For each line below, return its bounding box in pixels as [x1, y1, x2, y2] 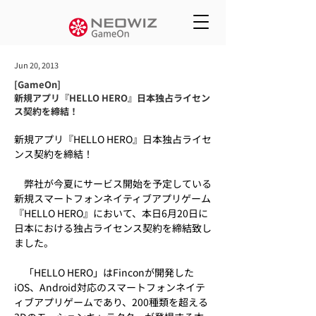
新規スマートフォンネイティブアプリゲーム [14, 191, 211, 205]
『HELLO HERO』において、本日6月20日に [14, 206, 208, 220]
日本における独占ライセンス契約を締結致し [14, 221, 212, 235]
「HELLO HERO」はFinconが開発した [14, 265, 194, 279]
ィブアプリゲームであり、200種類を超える [14, 295, 208, 309]
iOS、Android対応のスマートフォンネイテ [14, 280, 205, 294]
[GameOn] [14, 78, 61, 91]
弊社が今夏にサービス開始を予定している [14, 176, 212, 190]
